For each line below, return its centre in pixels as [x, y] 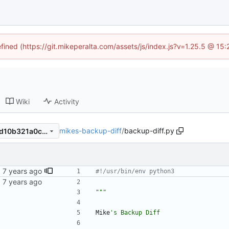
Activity [67, 101]
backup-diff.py [149, 131]
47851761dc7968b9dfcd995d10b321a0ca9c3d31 [44, 131]
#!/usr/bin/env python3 [135, 171]
